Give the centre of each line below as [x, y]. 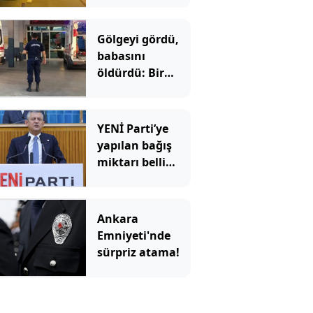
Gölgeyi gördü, [138, 39]
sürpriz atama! [138, 252]
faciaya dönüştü [142, 106]
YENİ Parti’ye [132, 129]
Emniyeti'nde [133, 235]
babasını [121, 56]
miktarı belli [131, 162]
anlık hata [126, 89]
